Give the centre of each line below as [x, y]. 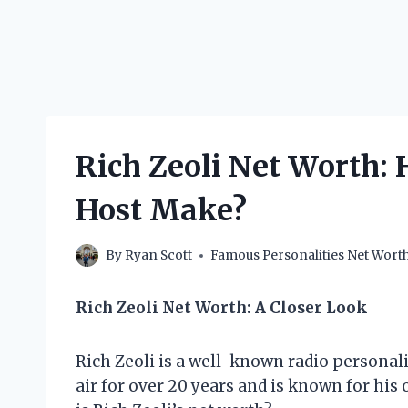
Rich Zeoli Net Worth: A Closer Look [222, 308]
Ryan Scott [159, 256]
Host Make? [161, 210]
